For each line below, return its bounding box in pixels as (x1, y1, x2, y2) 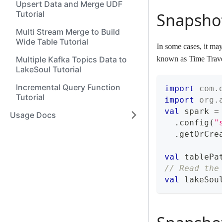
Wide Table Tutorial (16, 37, 88, 47)
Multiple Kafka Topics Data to (16, 55, 127, 64)
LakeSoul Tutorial (16, 64, 81, 74)
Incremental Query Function (16, 82, 120, 92)
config (179, 118, 209, 128)
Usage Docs (10, 110, 56, 120)
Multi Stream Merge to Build (16, 27, 120, 37)
